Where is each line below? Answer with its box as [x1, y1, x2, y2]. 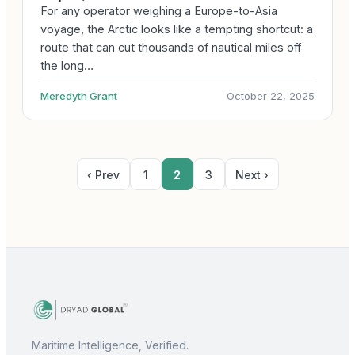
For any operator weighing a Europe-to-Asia [40, 4, 277, 17]
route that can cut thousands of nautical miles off [40, 40, 301, 54]
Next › [235, 167, 269, 181]
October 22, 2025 [227, 90, 315, 102]
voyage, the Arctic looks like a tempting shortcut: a [40, 22, 313, 36]
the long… [40, 59, 94, 72]
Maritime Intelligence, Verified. [32, 338, 189, 352]
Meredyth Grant [40, 90, 117, 102]
